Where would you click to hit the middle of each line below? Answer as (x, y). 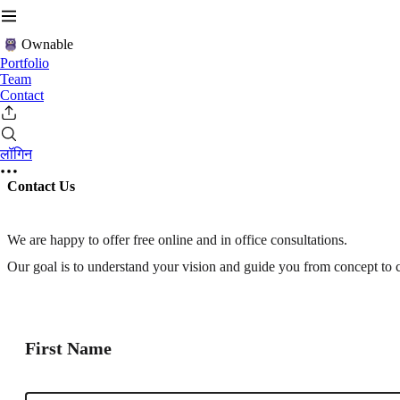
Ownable (47, 44)
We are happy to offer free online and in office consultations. (177, 240)
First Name (68, 349)
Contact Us (41, 186)
